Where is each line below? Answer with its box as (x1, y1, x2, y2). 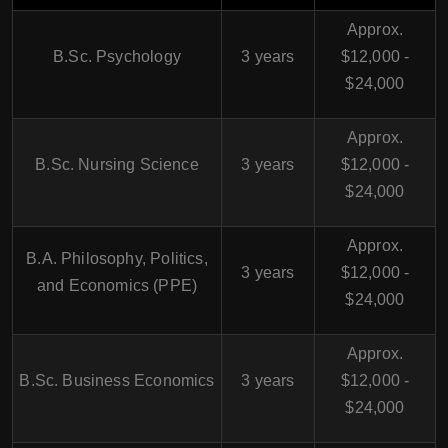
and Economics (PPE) (36, 277, 198, 294)
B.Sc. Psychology (53, 48, 181, 65)
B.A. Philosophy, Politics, (26, 250, 208, 267)
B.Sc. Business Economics (19, 372, 215, 389)
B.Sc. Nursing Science (35, 156, 199, 173)
